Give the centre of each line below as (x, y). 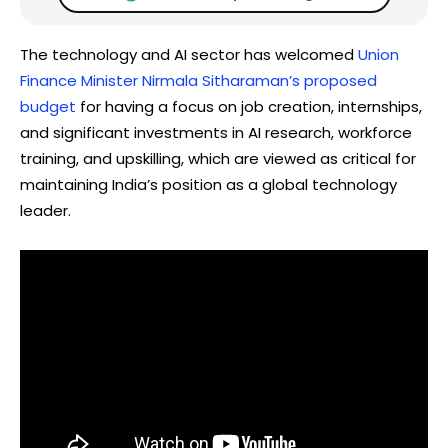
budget (48, 107)
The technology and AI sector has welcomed (189, 55)
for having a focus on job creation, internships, (249, 107)
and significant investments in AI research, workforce (216, 133)
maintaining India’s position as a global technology (208, 185)
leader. (45, 211)
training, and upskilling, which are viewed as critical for (218, 159)
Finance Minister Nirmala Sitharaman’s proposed (198, 81)
